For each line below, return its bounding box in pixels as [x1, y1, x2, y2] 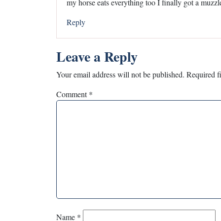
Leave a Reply [56, 46, 138, 67]
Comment [56, 88, 89, 99]
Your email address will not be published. [56, 69, 184, 79]
